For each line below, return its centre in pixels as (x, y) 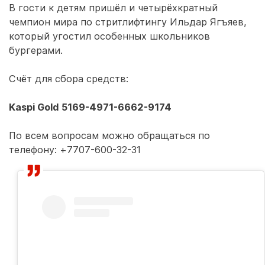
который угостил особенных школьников (109, 36)
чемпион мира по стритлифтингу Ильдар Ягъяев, (128, 22)
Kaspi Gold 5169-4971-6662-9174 (90, 107)
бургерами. (36, 50)
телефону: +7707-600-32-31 (75, 150)
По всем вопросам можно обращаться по (109, 135)
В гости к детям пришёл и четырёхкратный (113, 8)
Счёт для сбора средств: (69, 79)
